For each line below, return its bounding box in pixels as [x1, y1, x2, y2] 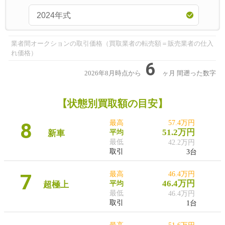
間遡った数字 [177, 69, 216, 77]
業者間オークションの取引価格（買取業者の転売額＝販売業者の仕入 [11, 39, 213, 47]
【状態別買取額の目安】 [57, 97, 168, 109]
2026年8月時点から [84, 69, 143, 77]
